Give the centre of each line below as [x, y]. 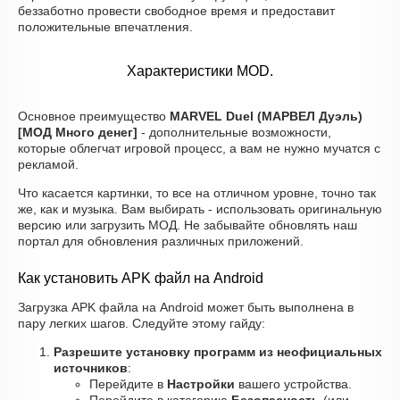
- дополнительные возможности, [234, 132]
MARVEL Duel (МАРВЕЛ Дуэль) [266, 116]
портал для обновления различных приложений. [161, 241]
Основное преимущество [94, 116]
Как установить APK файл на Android [141, 278]
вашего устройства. [293, 384]
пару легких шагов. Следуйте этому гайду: [142, 323]
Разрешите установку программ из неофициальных [218, 352]
